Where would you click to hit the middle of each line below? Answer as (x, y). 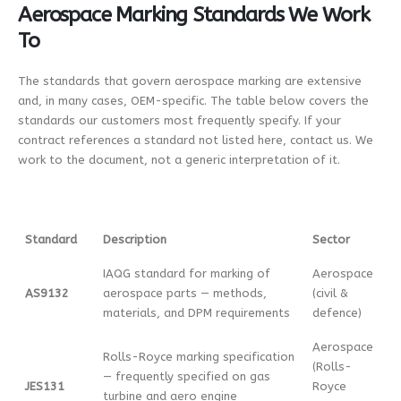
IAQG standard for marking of (187, 274)
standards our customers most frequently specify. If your (179, 121)
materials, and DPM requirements (196, 313)
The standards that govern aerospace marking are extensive (190, 81)
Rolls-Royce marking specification (199, 357)
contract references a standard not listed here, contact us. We (196, 141)
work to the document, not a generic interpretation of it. (179, 160)
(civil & (330, 294)
